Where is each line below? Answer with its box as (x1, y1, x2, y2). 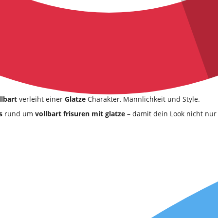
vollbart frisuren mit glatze (35, 109, 125, 118)
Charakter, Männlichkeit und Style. (86, 94, 200, 104)
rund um (2, 109, 35, 118)
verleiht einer (17, 94, 65, 104)
